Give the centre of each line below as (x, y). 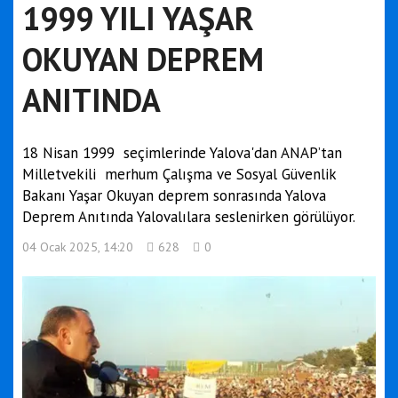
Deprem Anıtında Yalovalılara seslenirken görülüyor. (189, 217)
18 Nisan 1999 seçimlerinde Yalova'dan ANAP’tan (182, 153)
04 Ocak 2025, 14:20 (78, 247)
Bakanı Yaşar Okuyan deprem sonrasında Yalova (174, 195)
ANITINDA (92, 100)
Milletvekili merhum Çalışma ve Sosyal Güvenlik (179, 174)
